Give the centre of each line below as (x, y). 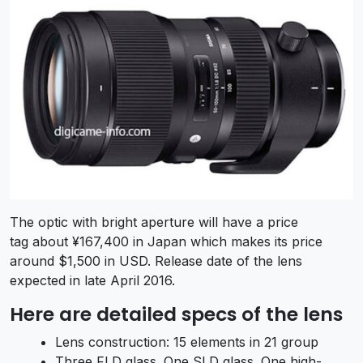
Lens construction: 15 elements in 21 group (187, 342)
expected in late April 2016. (92, 281)
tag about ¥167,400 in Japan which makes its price (166, 242)
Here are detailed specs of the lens (176, 314)
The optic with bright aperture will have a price (154, 222)
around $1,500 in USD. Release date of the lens (156, 261)
